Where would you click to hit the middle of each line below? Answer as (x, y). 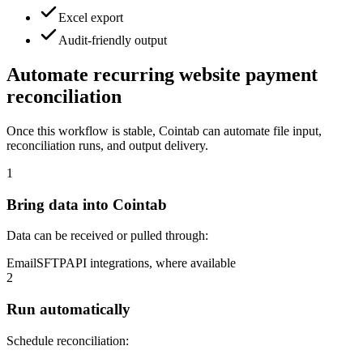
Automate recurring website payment (162, 74)
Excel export (91, 18)
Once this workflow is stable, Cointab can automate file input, (164, 130)
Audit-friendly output (113, 41)
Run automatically (68, 310)
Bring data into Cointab (87, 204)
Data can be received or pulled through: (107, 236)
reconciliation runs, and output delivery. (107, 145)
